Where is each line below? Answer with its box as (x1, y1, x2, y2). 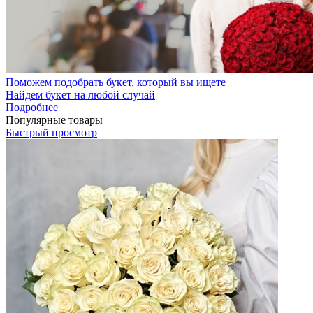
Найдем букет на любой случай (6, 88, 155, 101)
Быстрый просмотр (6, 126, 97, 138)
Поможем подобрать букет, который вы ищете (6, 75, 226, 88)
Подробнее (6, 101, 58, 113)
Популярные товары (6, 113, 103, 126)
